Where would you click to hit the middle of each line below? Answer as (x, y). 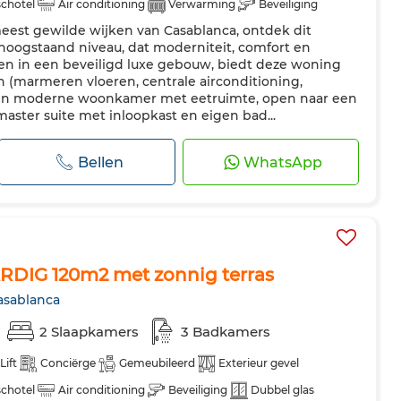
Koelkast (183, 31)
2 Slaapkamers (89, 331)
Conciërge (68, 363)
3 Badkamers (226, 331)
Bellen (100, 162)
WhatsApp (282, 162)
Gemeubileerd (157, 363)
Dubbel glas (282, 390)
